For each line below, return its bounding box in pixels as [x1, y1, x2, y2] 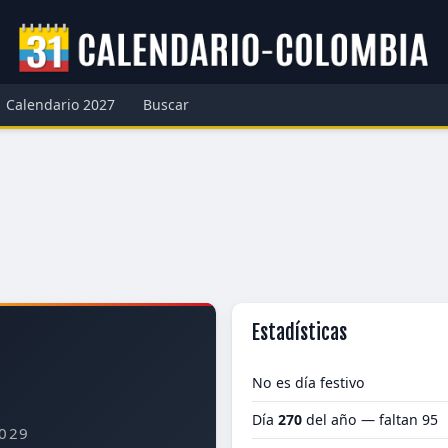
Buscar [143, 95, 189, 114]
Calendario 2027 [6, 95, 115, 114]
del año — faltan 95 [302, 410, 438, 429]
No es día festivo [252, 373, 365, 392]
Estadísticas [252, 320, 347, 345]
